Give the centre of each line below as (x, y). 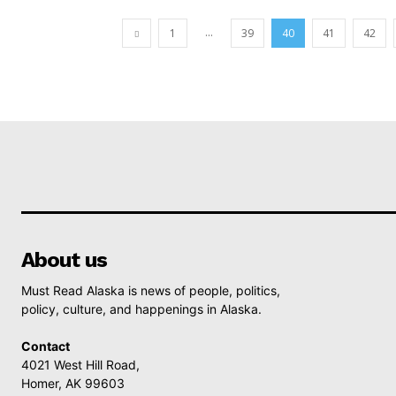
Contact (46, 346)
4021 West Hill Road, (80, 365)
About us (64, 260)
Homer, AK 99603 (73, 383)
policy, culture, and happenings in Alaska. (141, 309)
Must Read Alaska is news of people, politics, (151, 290)
